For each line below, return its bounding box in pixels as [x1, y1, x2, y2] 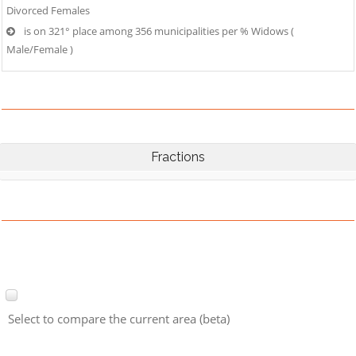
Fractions [151, 149, 205, 164]
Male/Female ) [6, 42, 73, 56]
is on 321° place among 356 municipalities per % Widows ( [24, 24, 294, 38]
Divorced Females [6, 3, 90, 17]
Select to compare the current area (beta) [8, 311, 230, 327]
